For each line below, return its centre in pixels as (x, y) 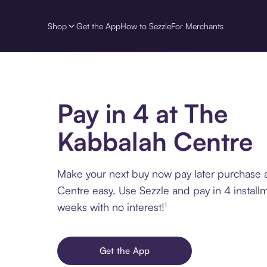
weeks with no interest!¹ (112, 207)
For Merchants (197, 26)
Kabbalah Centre (155, 142)
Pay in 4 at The (142, 114)
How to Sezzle (146, 26)
